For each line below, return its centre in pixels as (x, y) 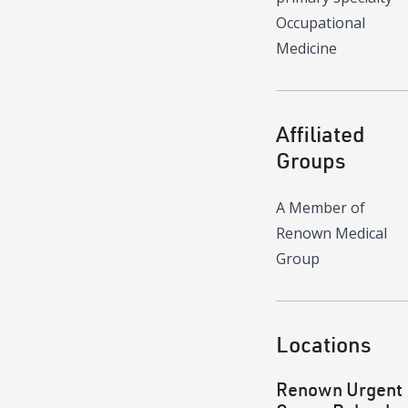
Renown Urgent (339, 390)
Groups (311, 160)
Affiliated (321, 134)
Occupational (321, 23)
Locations (324, 344)
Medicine (306, 49)
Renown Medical (331, 234)
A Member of (321, 208)
